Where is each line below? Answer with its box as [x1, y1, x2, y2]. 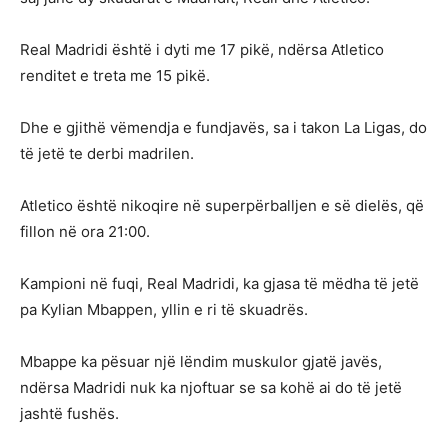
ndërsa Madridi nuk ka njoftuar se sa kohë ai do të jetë [20, 378, 402, 398]
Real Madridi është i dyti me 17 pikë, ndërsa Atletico [20, 40, 384, 60]
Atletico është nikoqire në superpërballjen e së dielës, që [20, 196, 424, 216]
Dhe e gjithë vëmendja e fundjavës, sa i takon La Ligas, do [20, 118, 427, 138]
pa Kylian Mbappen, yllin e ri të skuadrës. [20, 300, 308, 320]
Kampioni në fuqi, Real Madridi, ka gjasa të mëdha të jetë [20, 274, 419, 294]
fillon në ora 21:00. [20, 222, 150, 242]
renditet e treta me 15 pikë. [20, 66, 210, 86]
